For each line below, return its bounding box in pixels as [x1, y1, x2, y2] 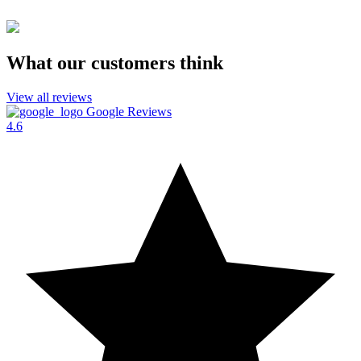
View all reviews [6, 90, 92, 105]
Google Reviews [83, 105, 172, 119]
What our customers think [6, 52, 223, 74]
